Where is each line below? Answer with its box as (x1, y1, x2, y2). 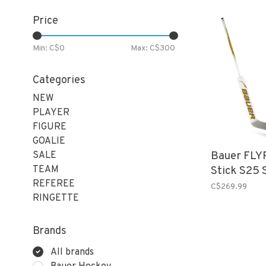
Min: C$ (33, 43, 59, 53)
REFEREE (33, 178, 75, 190)
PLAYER (33, 107, 69, 119)
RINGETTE (33, 192, 79, 204)
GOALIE (33, 135, 65, 147)
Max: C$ (131, 43, 160, 53)
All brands (50, 246, 94, 258)
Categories (33, 74, 85, 87)
